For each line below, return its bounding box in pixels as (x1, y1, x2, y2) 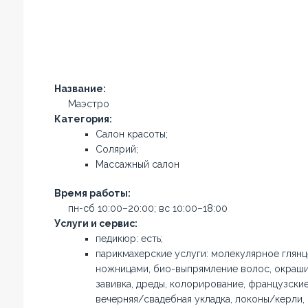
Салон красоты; (95, 129, 168, 140)
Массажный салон (95, 159, 179, 170)
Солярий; (95, 144, 138, 155)
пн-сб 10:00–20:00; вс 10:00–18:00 (67, 203, 228, 214)
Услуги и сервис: (54, 218, 137, 229)
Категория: (54, 113, 112, 124)
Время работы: (54, 188, 131, 199)
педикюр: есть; (95, 233, 163, 244)
